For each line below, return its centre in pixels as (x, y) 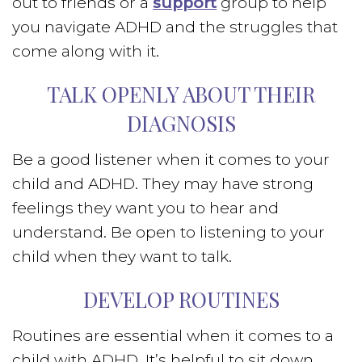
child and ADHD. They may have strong (163, 184)
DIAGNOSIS (181, 123)
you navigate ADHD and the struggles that (175, 27)
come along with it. (86, 51)
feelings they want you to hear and (145, 208)
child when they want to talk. (122, 257)
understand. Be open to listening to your (168, 232)
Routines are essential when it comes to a (173, 336)
